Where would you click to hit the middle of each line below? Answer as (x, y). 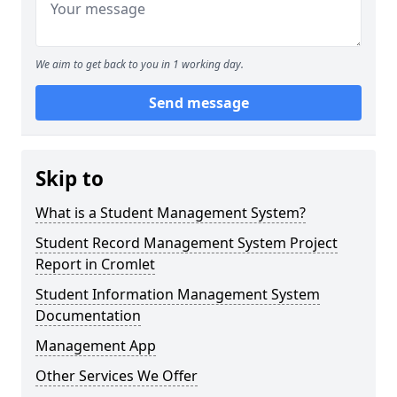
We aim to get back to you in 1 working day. (140, 64)
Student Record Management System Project (187, 243)
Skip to (70, 179)
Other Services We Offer (117, 376)
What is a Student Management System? (171, 213)
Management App (96, 346)
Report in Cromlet (95, 264)
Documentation (88, 315)
